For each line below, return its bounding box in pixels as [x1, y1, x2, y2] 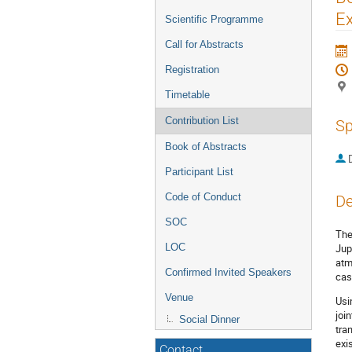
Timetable [165, 89, 210, 101]
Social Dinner [179, 313, 240, 326]
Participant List [165, 166, 233, 178]
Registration [165, 64, 219, 76]
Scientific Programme [165, 13, 263, 26]
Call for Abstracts [165, 38, 244, 51]
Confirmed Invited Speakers [165, 266, 291, 279]
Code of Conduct [165, 191, 241, 203]
